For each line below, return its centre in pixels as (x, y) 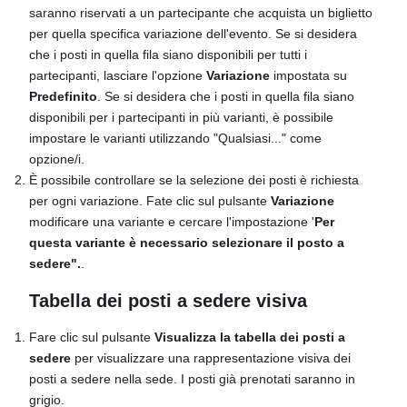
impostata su (310, 76)
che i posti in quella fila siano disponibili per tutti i (168, 55)
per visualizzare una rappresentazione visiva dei (211, 357)
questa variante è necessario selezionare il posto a (187, 243)
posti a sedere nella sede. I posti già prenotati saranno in (192, 378)
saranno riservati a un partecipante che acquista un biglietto (201, 13)
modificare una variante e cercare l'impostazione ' (172, 222)
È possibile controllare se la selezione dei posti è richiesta (194, 180)
